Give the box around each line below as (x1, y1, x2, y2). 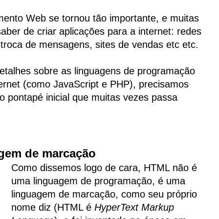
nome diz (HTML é (11, 202, 94, 213)
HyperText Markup (94, 202, 174, 213)
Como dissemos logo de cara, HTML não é (11, 162, 197, 174)
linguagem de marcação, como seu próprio (11, 189, 197, 200)
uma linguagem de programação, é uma (11, 175, 185, 187)
